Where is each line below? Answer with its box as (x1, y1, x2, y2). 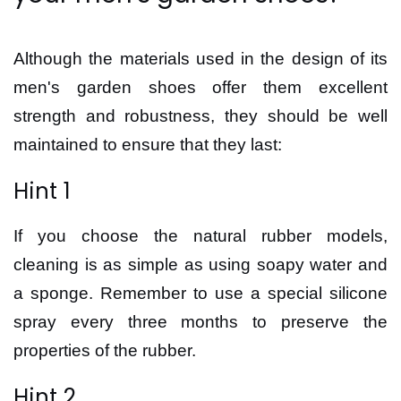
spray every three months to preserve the (13, 312, 388, 331)
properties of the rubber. (13, 341, 196, 360)
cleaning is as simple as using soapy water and (13, 255, 388, 274)
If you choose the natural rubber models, (13, 226, 388, 245)
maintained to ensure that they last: (13, 135, 282, 154)
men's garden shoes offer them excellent (13, 78, 388, 97)
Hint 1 (13, 175, 71, 207)
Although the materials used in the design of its (13, 49, 388, 68)
